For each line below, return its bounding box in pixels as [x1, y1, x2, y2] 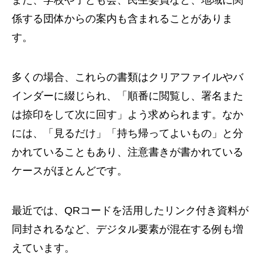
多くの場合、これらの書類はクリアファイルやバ [12, 71, 243, 84]
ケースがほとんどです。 [12, 165, 127, 177]
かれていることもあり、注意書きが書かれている [12, 146, 243, 158]
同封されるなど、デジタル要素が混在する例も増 [12, 223, 243, 236]
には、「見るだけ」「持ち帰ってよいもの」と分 [12, 127, 243, 140]
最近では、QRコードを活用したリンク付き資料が [12, 205, 249, 217]
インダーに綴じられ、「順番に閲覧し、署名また [12, 90, 243, 102]
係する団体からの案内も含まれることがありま [12, 13, 233, 25]
